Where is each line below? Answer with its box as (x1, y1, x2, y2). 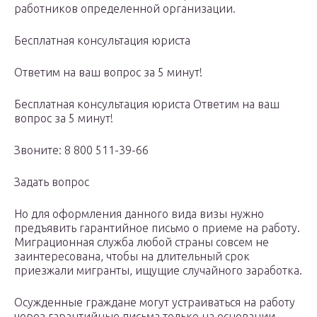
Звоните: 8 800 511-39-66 (14, 144, 149, 157)
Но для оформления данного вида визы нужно (14, 207, 264, 221)
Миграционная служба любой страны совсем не (14, 236, 269, 249)
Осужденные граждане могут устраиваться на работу (14, 296, 295, 309)
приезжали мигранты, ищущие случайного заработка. (14, 264, 302, 277)
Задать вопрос (14, 175, 89, 189)
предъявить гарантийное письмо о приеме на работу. (14, 221, 300, 235)
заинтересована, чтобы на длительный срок (14, 250, 250, 263)
